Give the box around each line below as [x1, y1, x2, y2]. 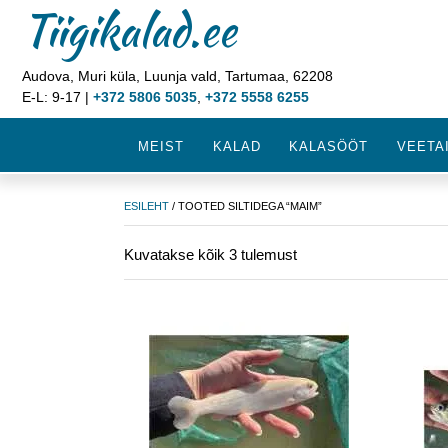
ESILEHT [124, 200, 169, 212]
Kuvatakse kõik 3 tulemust [124, 246, 297, 263]
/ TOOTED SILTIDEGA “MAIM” [169, 200, 322, 212]
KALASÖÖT [289, 139, 369, 154]
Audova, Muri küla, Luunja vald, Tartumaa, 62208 [22, 68, 333, 84]
